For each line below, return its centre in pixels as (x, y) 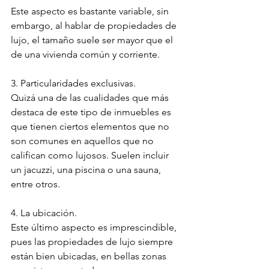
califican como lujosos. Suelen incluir (91, 156)
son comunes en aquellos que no (83, 141)
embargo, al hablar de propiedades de (95, 26)
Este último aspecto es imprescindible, (95, 228)
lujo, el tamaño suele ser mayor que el (93, 40)
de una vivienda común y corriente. (85, 55)
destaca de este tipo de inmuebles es (92, 112)
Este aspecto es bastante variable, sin (91, 11)
